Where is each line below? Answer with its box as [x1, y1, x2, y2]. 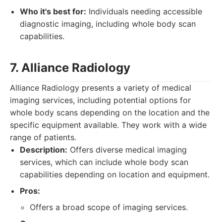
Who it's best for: [20, 6, 86, 16]
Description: [20, 145, 67, 155]
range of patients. [10, 132, 76, 142]
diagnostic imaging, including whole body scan [20, 19, 196, 29]
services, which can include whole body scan [20, 157, 188, 167]
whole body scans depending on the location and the [10, 108, 210, 117]
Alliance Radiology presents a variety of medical [10, 83, 191, 93]
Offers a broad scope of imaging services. [30, 202, 188, 212]
